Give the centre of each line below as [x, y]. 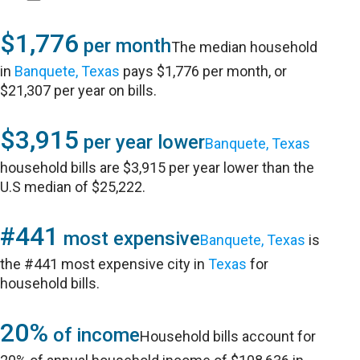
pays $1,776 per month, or [204, 71]
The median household [245, 47]
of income [94, 335]
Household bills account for [228, 336]
